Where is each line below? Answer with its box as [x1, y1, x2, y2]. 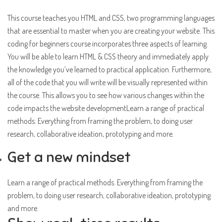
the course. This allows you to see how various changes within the [7, 90, 204, 101]
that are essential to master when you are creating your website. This [7, 26, 215, 36]
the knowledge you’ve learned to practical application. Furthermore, [7, 64, 212, 75]
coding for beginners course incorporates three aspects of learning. [7, 39, 208, 49]
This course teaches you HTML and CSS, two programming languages [7, 13, 215, 23]
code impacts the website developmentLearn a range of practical [7, 103, 204, 113]
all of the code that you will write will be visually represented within [7, 77, 208, 88]
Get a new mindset [7, 148, 131, 167]
